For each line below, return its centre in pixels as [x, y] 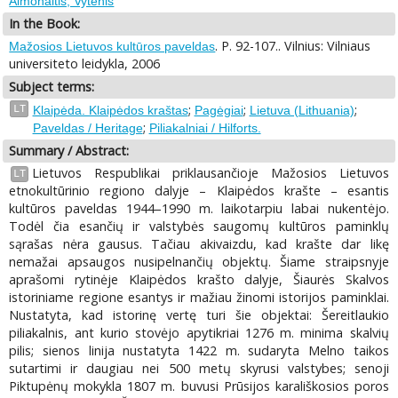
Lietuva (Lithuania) [302, 110]
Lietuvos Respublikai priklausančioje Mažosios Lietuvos [210, 173]
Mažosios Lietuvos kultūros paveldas [112, 47]
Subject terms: [52, 87]
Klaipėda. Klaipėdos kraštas [110, 110]
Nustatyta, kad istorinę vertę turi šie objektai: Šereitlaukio [199, 315]
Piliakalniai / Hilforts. [205, 127]
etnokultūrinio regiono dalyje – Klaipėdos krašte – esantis [199, 191]
